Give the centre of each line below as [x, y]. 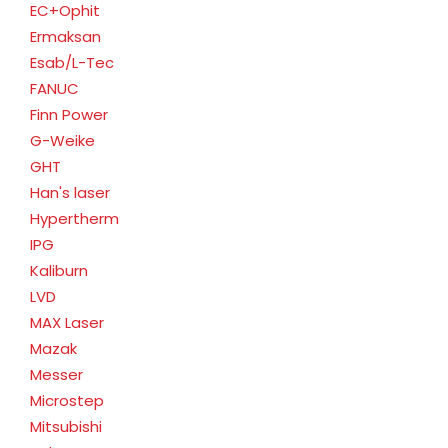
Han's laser [70, 192]
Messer [56, 374]
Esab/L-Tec [72, 62]
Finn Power [69, 114]
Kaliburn [59, 270]
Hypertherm [74, 218]
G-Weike [62, 140]
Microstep [67, 400]
